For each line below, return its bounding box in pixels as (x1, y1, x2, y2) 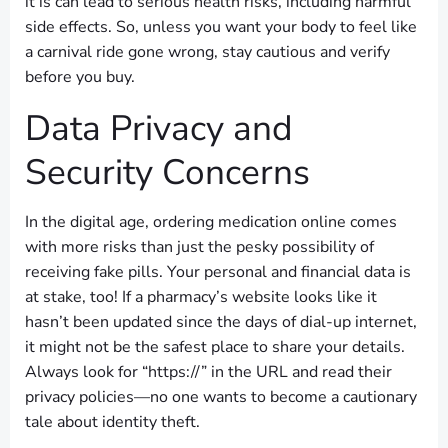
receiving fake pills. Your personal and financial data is (25, 261, 411, 283)
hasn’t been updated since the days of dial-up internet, (25, 311, 417, 333)
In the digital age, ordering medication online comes (25, 211, 397, 233)
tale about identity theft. (25, 411, 200, 433)
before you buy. (25, 66, 135, 88)
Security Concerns (25, 148, 310, 196)
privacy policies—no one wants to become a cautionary (25, 386, 417, 408)
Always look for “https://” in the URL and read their (25, 361, 392, 383)
